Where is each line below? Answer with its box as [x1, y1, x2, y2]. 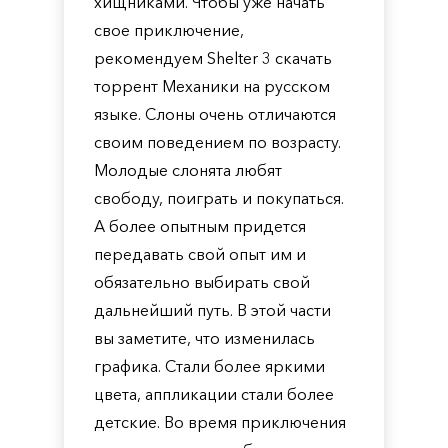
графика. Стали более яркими [94, 356, 325, 376]
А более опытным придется [94, 216, 306, 236]
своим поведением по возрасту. [94, 132, 341, 152]
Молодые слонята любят [94, 160, 282, 180]
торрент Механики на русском [94, 76, 330, 96]
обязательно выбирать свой [94, 272, 310, 292]
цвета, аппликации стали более [94, 384, 334, 404]
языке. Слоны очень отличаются [94, 104, 336, 124]
